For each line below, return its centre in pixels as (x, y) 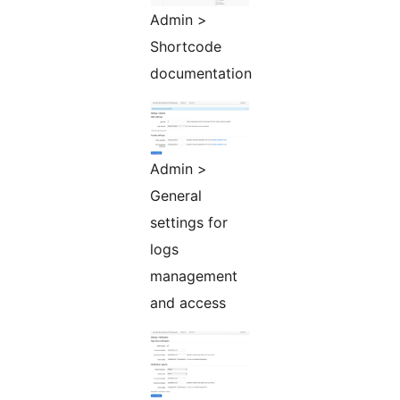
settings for (189, 223)
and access (188, 303)
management (194, 276)
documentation (201, 74)
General (176, 196)
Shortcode (186, 47)
